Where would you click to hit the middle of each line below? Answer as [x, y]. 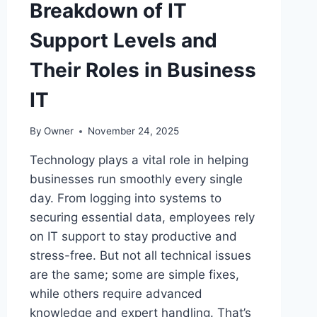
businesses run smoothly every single [136, 179]
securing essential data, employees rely [142, 218]
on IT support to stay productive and [133, 237]
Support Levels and [123, 40]
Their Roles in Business [143, 70]
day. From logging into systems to [125, 198]
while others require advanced [116, 294]
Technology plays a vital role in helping [139, 160]
